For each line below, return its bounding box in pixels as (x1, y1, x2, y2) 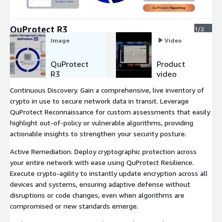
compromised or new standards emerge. (10, 202, 138, 211)
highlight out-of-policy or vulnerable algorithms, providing (10, 118, 193, 127)
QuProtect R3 (10, 24, 68, 35)
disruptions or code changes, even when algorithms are (10, 191, 184, 200)
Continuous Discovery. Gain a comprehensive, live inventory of (10, 86, 204, 95)
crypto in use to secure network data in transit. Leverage (10, 97, 189, 106)
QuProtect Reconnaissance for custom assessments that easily (10, 108, 210, 116)
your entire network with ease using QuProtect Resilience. (10, 158, 194, 167)
